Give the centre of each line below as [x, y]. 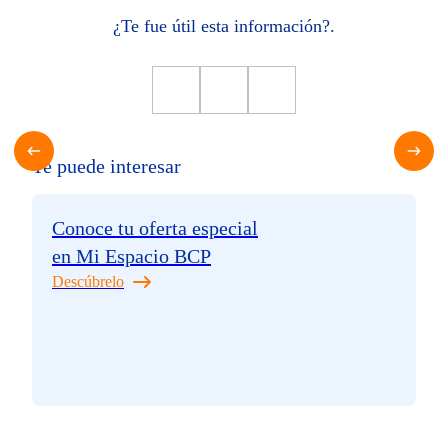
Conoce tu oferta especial [155, 227]
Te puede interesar [106, 165]
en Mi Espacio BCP [131, 255]
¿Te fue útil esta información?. [224, 25]
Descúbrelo [88, 281]
